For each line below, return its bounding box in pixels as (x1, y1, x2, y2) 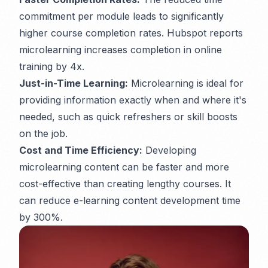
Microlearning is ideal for (128, 77, 243, 89)
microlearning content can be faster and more (19, 161, 229, 173)
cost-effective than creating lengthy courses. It (19, 178, 231, 190)
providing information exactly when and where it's (19, 94, 246, 106)
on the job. (19, 127, 68, 139)
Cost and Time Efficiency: (19, 144, 142, 156)
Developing (142, 144, 196, 156)
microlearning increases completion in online (19, 44, 222, 56)
